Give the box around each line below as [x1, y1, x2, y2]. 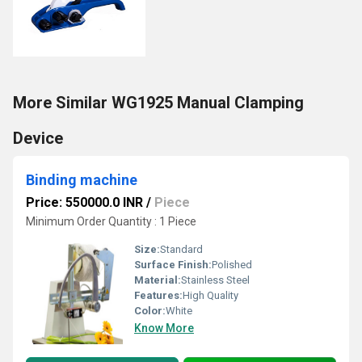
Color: [134, 305, 166, 317]
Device [13, 128, 63, 148]
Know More [134, 322, 194, 335]
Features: [134, 289, 183, 301]
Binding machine [26, 171, 137, 188]
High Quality [183, 289, 238, 301]
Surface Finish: [134, 259, 212, 271]
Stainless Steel [181, 274, 250, 286]
